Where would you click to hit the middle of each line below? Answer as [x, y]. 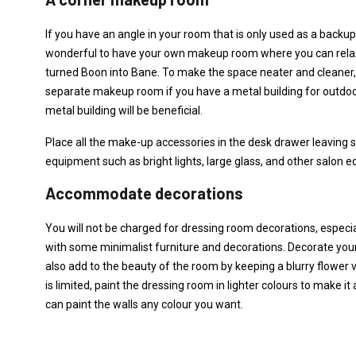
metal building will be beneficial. [124, 110]
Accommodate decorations [144, 193]
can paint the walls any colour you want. [144, 304]
